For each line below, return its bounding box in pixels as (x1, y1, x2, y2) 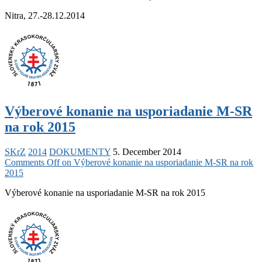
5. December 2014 (113, 147, 181, 157)
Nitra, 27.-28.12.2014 (5, 11, 85, 21)
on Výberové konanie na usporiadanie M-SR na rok (60, 157, 253, 167)
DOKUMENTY (49, 147, 111, 157)
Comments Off (5, 157, 60, 167)
